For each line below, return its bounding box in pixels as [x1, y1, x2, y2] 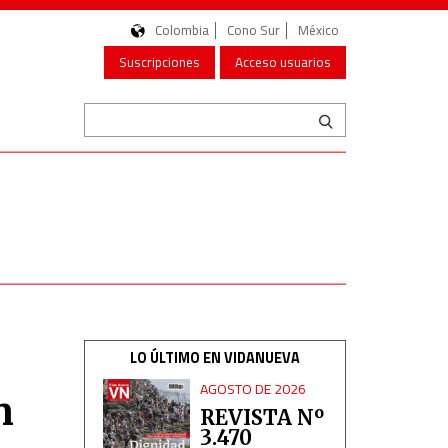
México [298, 20, 339, 40]
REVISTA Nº [200, 405, 325, 430]
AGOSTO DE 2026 [200, 378, 307, 399]
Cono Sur [227, 20, 280, 40]
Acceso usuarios [235, 52, 331, 72]
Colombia [155, 20, 209, 40]
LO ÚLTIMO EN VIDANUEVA [129, 347, 300, 369]
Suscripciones [119, 52, 200, 72]
